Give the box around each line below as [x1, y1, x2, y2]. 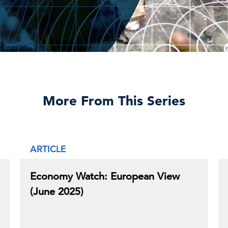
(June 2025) [30, 185, 83, 198]
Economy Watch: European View [30, 170, 180, 183]
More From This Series [43, 93, 185, 109]
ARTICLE [30, 143, 66, 155]
